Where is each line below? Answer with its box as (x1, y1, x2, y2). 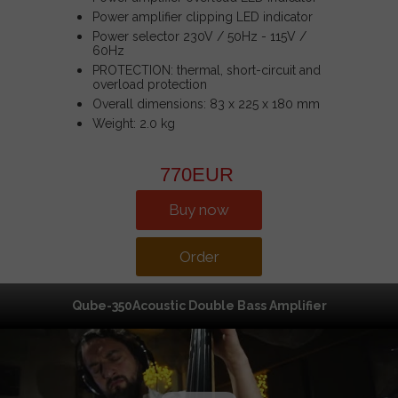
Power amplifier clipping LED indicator (92, 10, 313, 24)
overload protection (92, 77, 207, 92)
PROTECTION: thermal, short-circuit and (92, 63, 321, 77)
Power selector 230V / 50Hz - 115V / (92, 29, 306, 44)
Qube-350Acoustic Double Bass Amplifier (71, 298, 327, 313)
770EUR (159, 163, 239, 186)
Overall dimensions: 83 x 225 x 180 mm (92, 97, 320, 111)
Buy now (169, 201, 229, 219)
